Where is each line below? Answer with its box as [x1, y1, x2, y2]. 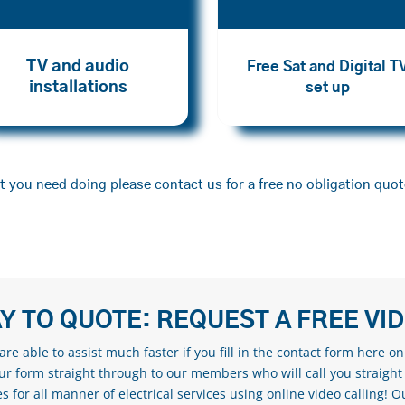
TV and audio [26, 59, 130, 76]
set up [306, 80, 351, 96]
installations [28, 80, 127, 97]
